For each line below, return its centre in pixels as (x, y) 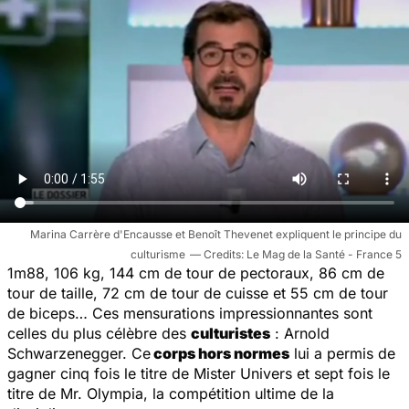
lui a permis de (342, 353)
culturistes (231, 333)
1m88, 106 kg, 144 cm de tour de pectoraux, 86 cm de (196, 273)
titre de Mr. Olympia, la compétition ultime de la (171, 393)
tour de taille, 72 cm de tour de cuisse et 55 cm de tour (198, 293)
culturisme (158, 254)
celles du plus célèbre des (99, 333)
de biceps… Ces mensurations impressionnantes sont (190, 313)
